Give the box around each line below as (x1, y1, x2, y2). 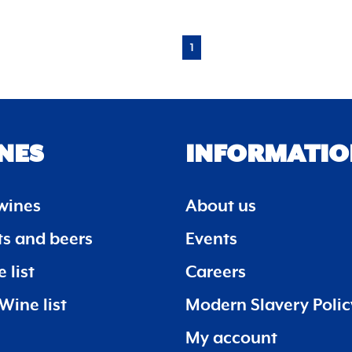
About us (185, 196, 256, 216)
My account (185, 328, 277, 348)
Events (185, 229, 237, 249)
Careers (185, 262, 246, 282)
